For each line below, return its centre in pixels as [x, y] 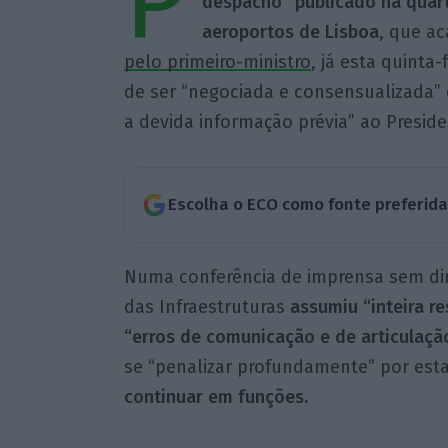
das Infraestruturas [206, 306]
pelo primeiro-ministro [217, 62]
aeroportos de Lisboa [290, 32]
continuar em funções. [215, 396]
